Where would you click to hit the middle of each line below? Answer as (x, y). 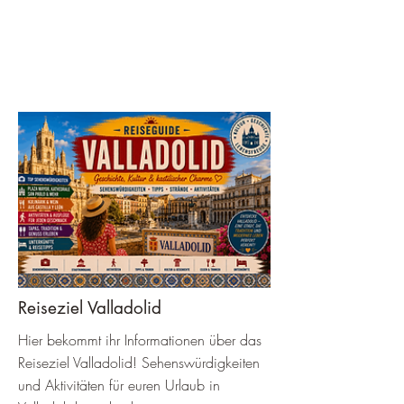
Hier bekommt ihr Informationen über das (140, 340)
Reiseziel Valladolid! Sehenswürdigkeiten (139, 363)
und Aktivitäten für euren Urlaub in (119, 385)
